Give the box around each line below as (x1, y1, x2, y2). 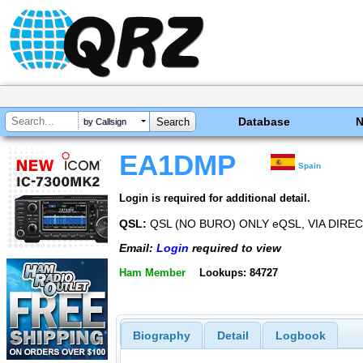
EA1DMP (119, 150, 236, 181)
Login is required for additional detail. (119, 191, 310, 204)
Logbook (275, 329, 326, 343)
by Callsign (83, 117, 126, 127)
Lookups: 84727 (199, 266, 278, 279)
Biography (132, 329, 190, 343)
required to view (189, 241, 281, 255)
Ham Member (119, 266, 186, 279)
